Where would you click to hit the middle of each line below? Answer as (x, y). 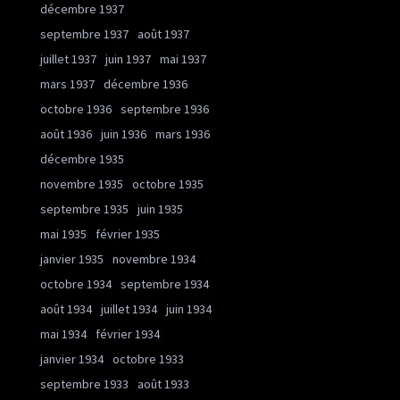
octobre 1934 (76, 284)
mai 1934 (63, 334)
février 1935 (128, 234)
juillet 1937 (68, 59)
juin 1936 (124, 134)
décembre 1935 (82, 159)
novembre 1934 (154, 259)
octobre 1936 (76, 109)
